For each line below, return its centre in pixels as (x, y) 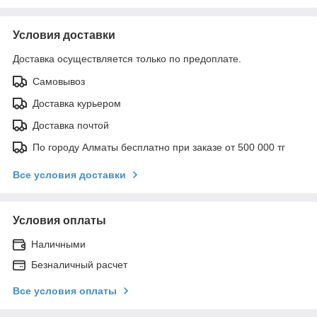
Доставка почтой (71, 125)
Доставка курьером (77, 103)
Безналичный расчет (79, 264)
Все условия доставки (69, 174)
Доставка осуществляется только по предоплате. (127, 58)
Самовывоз (59, 81)
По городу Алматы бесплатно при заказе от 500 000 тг (159, 147)
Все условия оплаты (65, 290)
